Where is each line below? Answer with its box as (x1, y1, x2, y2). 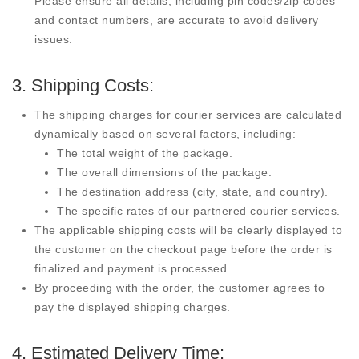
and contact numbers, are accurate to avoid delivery (34, 14, 319, 26)
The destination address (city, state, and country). (57, 185, 329, 198)
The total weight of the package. (57, 147, 232, 159)
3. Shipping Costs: (12, 75, 154, 95)
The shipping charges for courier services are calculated (34, 108, 341, 121)
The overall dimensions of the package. (57, 166, 272, 179)
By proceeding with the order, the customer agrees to (34, 281, 325, 294)
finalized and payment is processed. (34, 262, 231, 275)
